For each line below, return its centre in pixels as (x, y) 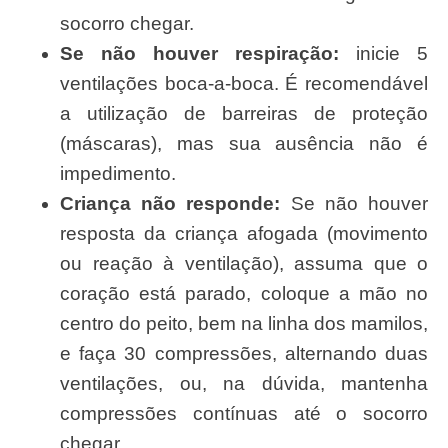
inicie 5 (383, 54)
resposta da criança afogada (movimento (244, 234)
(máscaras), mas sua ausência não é (244, 144)
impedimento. (118, 174)
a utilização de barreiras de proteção (244, 114)
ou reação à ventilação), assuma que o (244, 264)
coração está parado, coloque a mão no (244, 294)
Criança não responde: (170, 204)
